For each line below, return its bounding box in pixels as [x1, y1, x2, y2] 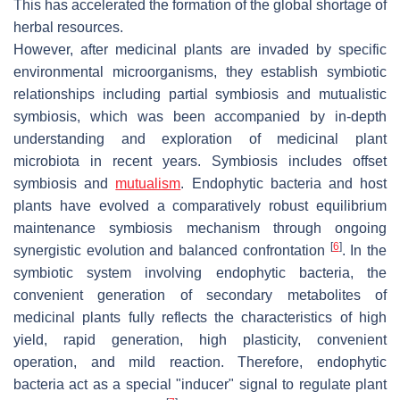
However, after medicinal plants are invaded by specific [13, 41, 387, 57]
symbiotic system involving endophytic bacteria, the [13, 264, 387, 280]
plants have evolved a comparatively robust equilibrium [13, 197, 387, 213]
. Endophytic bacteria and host [180, 175, 387, 191]
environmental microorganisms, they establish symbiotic [13, 63, 387, 79]
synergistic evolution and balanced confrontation [13, 242, 330, 258]
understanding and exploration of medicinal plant [13, 130, 387, 146]
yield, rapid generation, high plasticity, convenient [13, 331, 387, 347]
